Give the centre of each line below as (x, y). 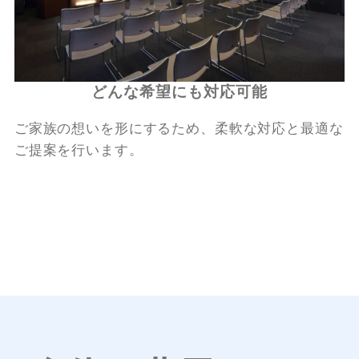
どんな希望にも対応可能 (179, 91)
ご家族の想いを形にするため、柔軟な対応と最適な (179, 128)
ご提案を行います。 (79, 150)
